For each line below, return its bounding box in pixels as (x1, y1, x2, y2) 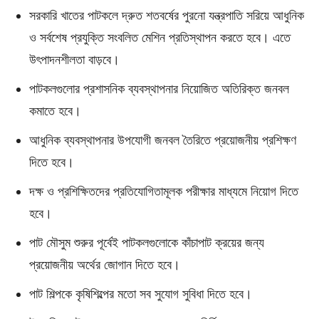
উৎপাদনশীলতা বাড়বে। (29, 51, 120, 67)
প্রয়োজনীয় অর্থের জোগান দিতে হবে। (29, 256, 180, 272)
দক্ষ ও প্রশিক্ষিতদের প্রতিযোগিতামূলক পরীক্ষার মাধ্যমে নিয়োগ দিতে (29, 183, 298, 199)
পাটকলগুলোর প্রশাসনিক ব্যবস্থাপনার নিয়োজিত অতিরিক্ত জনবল (29, 80, 289, 96)
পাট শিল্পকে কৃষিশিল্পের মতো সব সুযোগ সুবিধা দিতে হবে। (29, 286, 252, 301)
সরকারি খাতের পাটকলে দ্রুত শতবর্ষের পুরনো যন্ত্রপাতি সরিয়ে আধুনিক (29, 7, 304, 23)
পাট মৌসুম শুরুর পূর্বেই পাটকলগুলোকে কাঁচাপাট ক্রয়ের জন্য (29, 234, 264, 250)
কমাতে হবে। (29, 103, 81, 118)
